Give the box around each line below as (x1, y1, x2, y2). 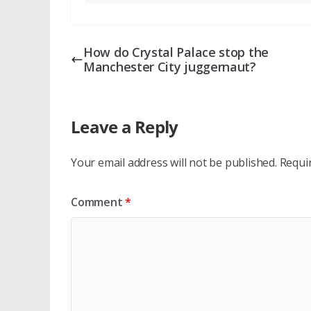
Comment (71, 194, 126, 210)
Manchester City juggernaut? (83, 58, 256, 76)
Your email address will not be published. (71, 155, 277, 171)
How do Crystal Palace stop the (83, 44, 269, 61)
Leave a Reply (71, 115, 178, 139)
